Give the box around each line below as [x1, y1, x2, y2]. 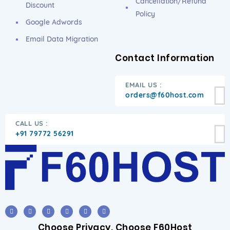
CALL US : [15, 119, 48, 127]
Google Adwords [26, 17, 82, 27]
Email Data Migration [26, 34, 98, 44]
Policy [136, 9, 155, 18]
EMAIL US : [125, 81, 162, 89]
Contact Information [115, 52, 215, 64]
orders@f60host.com [125, 90, 204, 100]
